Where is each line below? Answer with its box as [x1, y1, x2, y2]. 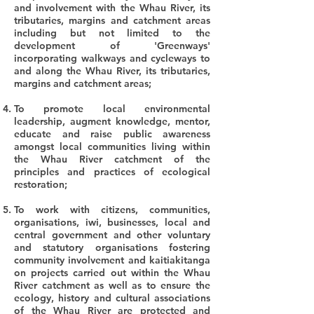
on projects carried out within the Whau [14, 266, 210, 279]
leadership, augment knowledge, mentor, [14, 115, 210, 128]
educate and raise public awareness [14, 128, 210, 140]
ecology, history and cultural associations [14, 292, 210, 304]
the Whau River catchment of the [14, 153, 210, 165]
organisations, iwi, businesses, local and [14, 216, 210, 228]
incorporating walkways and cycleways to [14, 52, 210, 64]
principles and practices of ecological [14, 165, 210, 178]
